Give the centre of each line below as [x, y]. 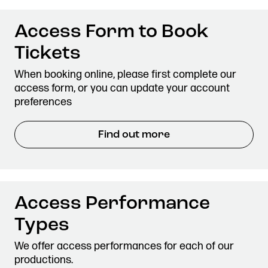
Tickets [48, 54]
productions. [44, 260]
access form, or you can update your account [122, 88]
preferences [43, 102]
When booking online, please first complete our [125, 74]
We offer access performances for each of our [124, 246]
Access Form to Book [112, 32]
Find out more [134, 135]
